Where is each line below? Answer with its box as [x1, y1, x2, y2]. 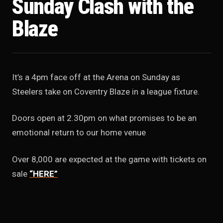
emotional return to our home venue [12, 127, 146, 138]
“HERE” [29, 168, 58, 179]
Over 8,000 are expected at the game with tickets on [12, 154, 207, 164]
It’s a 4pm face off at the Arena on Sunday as [12, 72, 180, 82]
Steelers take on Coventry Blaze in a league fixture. [12, 86, 200, 97]
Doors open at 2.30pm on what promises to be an [12, 113, 197, 123]
